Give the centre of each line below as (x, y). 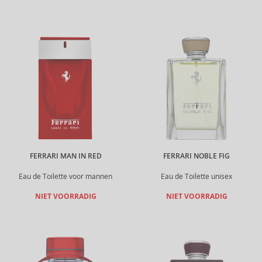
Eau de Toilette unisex (196, 176)
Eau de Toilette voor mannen (65, 176)
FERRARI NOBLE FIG (196, 156)
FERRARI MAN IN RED (65, 156)
